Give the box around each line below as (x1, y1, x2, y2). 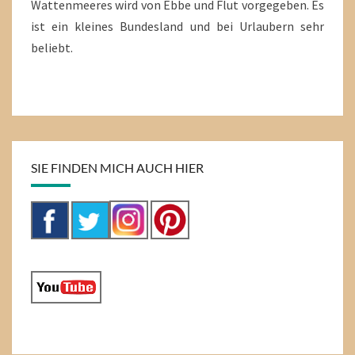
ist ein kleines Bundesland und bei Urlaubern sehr (31, 18, 324, 34)
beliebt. (31, 40, 73, 55)
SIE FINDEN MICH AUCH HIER (31, 160, 204, 175)
